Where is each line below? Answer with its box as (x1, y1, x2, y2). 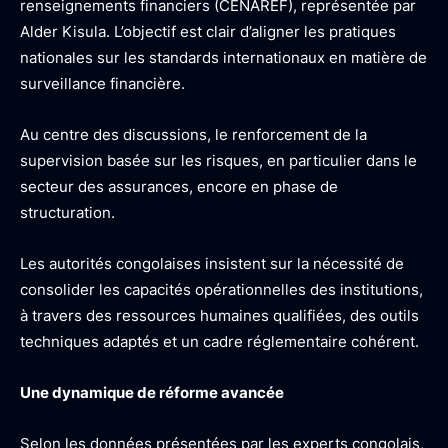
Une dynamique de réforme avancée (20, 383, 284, 402)
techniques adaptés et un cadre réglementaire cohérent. (20, 332, 419, 351)
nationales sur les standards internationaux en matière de (20, 48, 427, 67)
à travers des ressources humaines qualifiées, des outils (20, 306, 419, 325)
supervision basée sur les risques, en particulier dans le (20, 151, 417, 170)
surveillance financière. (20, 74, 185, 93)
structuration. (20, 203, 115, 222)
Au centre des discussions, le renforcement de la (20, 125, 367, 144)
